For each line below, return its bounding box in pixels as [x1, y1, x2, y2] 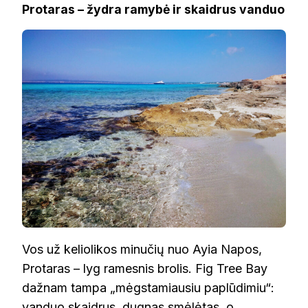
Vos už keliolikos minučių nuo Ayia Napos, [22, 242, 262, 257]
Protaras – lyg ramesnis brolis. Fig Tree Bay [22, 261, 267, 276]
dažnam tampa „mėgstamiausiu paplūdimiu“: [22, 280, 274, 296]
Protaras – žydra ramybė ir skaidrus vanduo [22, 2, 285, 17]
